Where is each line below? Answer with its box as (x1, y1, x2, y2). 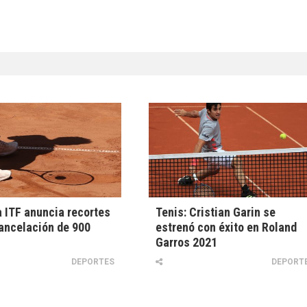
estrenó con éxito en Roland (156, 220, 297, 235)
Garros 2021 (156, 235, 218, 250)
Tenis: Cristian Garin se (156, 205, 276, 220)
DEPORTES (71, 257, 115, 267)
